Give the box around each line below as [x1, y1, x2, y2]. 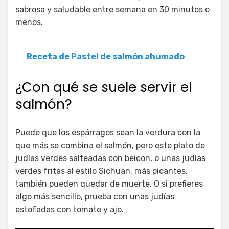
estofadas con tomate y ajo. [15, 204, 124, 214]
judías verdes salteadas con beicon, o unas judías [15, 153, 205, 163]
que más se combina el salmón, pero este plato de [15, 140, 205, 150]
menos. [15, 17, 43, 27]
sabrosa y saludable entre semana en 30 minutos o [15, 4, 210, 14]
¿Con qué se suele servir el [15, 78, 192, 97]
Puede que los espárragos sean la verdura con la [15, 127, 200, 138]
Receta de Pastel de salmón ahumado [27, 51, 185, 61]
